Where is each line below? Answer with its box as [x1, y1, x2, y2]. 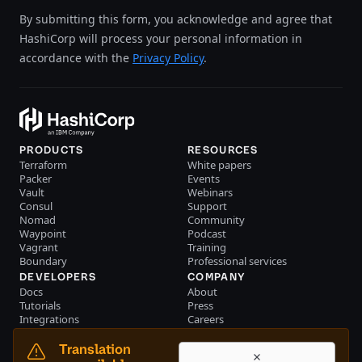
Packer [19, 170, 52, 186]
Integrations [19, 311, 79, 326]
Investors [187, 339, 233, 354]
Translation [59, 340, 131, 358]
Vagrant [19, 239, 58, 255]
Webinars [187, 184, 233, 200]
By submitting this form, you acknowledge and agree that [19, 11, 332, 27]
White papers [187, 157, 251, 172]
